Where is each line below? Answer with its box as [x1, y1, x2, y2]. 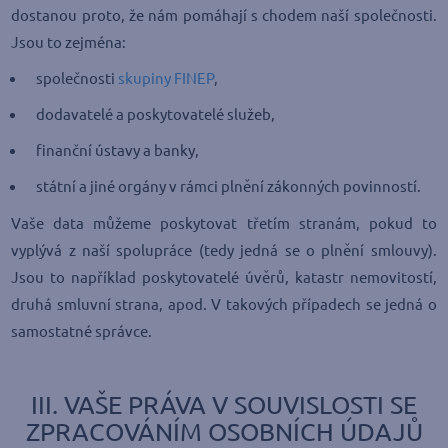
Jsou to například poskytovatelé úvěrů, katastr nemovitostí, [11, 269, 437, 286]
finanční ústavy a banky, [36, 142, 200, 159]
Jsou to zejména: [11, 34, 127, 51]
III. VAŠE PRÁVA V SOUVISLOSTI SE [31, 391, 417, 419]
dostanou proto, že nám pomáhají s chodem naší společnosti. [11, 7, 437, 24]
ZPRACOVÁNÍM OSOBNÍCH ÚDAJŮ [25, 418, 423, 446]
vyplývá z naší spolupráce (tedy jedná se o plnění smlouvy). [11, 242, 437, 259]
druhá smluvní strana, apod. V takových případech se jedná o [11, 296, 437, 313]
